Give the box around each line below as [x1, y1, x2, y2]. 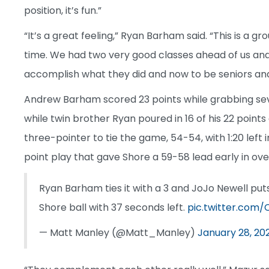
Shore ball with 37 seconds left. [39, 200, 187, 214]
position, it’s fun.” [24, 3, 101, 17]
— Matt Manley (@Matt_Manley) [39, 225, 198, 240]
